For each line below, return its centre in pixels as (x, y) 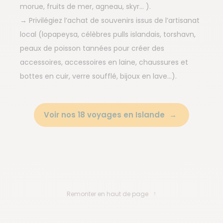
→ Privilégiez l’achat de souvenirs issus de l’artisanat (110, 20)
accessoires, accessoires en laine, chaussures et (104, 62)
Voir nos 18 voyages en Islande (105, 115)
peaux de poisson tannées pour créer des (92, 48)
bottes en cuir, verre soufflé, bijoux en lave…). (99, 76)
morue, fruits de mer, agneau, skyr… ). (85, 6)
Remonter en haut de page (108, 194)
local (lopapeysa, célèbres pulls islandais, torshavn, (108, 34)
